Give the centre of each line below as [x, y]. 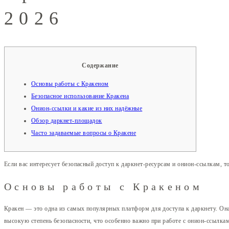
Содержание [100, 65]
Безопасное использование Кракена [80, 96]
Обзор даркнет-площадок [67, 120]
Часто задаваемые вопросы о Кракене [84, 133]
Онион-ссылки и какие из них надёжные [87, 108]
